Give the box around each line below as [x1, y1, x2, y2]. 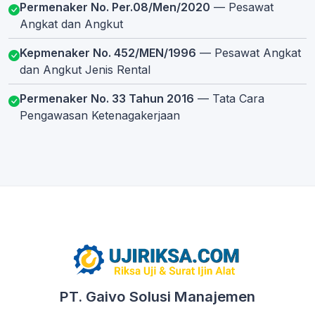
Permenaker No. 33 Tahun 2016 [20, 91, 194, 105]
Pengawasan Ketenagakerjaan [20, 108, 180, 122]
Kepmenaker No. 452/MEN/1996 [20, 45, 196, 60]
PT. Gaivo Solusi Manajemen [60, 288, 255, 306]
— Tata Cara [194, 91, 264, 105]
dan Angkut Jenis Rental [20, 62, 150, 77]
